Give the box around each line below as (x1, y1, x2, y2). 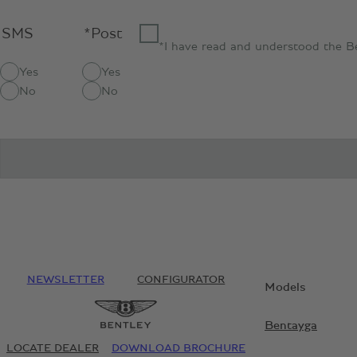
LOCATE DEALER (6, 343, 99, 355)
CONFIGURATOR (137, 274, 226, 286)
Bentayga (265, 319, 317, 332)
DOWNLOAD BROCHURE (112, 343, 245, 355)
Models (265, 280, 306, 294)
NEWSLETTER (26, 274, 104, 286)
